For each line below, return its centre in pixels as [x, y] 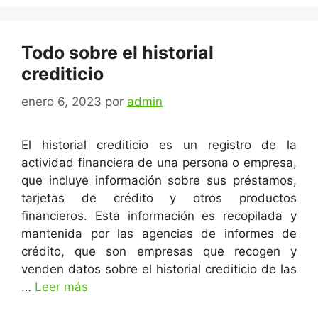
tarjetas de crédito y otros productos [159, 198]
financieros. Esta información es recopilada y [159, 215]
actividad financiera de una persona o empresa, [159, 162]
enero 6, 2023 [61, 101]
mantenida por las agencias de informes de [159, 233]
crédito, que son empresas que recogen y [159, 251]
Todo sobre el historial [117, 53]
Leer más [61, 286]
